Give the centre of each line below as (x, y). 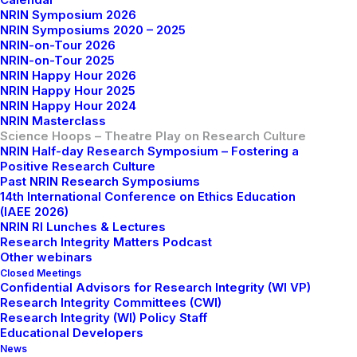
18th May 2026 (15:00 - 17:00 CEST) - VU (158, 288)
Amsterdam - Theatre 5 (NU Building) (149, 309)
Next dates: (73, 240)
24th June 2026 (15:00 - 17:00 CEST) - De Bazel (177, 330)
